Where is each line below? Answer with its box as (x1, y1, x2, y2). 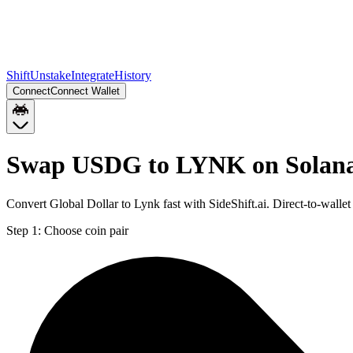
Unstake (30, 69, 71, 82)
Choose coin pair (44, 223, 128, 237)
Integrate (71, 69, 114, 82)
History (114, 69, 151, 82)
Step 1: (6, 223, 41, 237)
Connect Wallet (50, 85, 120, 97)
